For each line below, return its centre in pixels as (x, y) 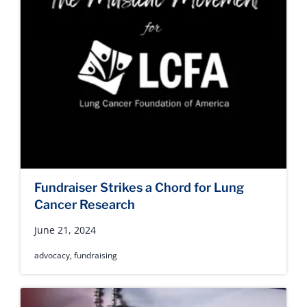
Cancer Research (85, 205)
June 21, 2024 (65, 230)
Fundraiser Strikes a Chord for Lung (139, 188)
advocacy (52, 256)
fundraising (96, 256)
